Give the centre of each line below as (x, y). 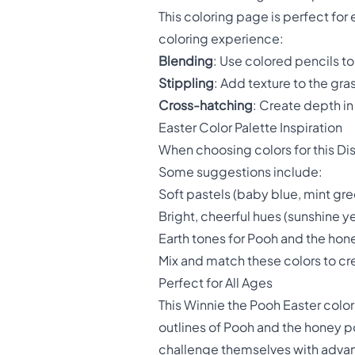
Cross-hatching (206, 106)
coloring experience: (221, 39)
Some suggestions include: (240, 172)
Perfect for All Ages (216, 283)
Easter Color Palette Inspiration (250, 128)
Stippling (186, 84)
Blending (186, 61)
